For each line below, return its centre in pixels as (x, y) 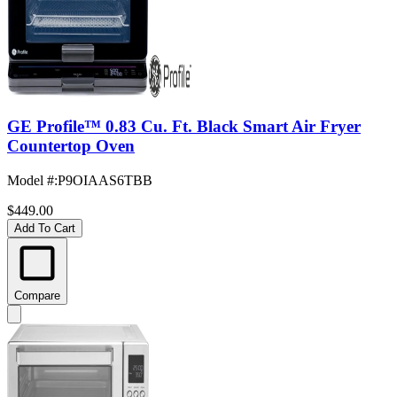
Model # (31, 181)
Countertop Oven (71, 146)
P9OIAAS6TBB (105, 181)
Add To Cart (45, 229)
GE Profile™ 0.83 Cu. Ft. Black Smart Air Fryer (184, 127)
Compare (37, 296)
